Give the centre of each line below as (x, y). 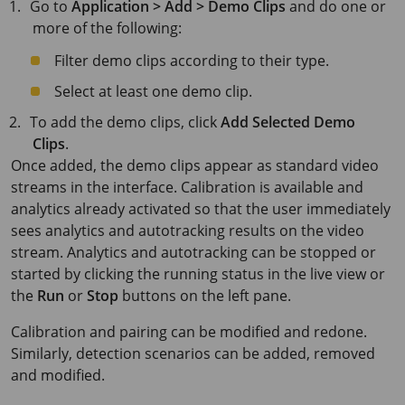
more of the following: (107, 28)
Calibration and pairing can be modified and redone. (189, 331)
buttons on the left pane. (205, 295)
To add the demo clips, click (126, 122)
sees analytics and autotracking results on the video (188, 230)
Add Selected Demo (288, 122)
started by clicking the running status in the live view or (198, 273)
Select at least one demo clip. (153, 91)
